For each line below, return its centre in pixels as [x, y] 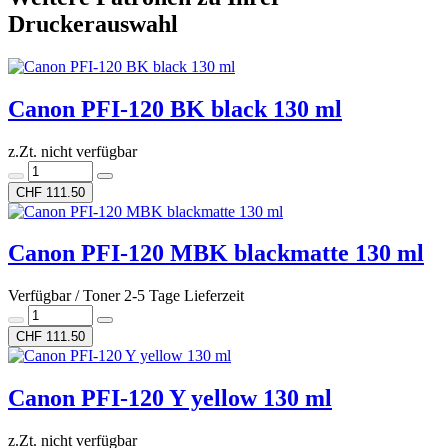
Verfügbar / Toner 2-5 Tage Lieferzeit [126, 296]
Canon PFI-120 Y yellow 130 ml [170, 398]
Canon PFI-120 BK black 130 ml [175, 108]
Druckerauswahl [93, 23]
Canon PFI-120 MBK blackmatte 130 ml [216, 253]
